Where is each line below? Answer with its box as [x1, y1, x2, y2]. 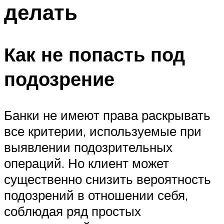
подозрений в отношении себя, [4, 187, 188, 203]
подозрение [4, 66, 114, 91]
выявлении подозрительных [4, 139, 172, 155]
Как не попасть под [4, 42, 185, 67]
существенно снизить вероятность [4, 171, 211, 187]
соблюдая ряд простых [4, 203, 141, 219]
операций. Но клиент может [4, 155, 169, 171]
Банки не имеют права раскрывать [4, 107, 210, 123]
